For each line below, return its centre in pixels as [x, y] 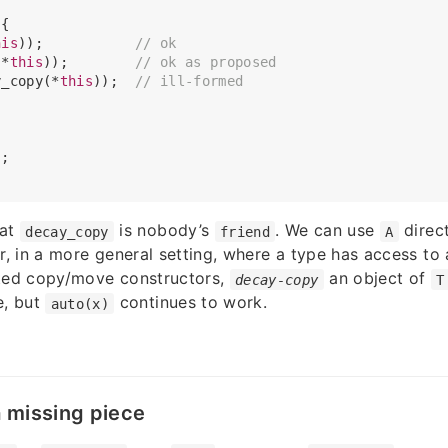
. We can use [327, 230]
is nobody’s [164, 230]
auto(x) [80, 303]
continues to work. [191, 302]
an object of [377, 278]
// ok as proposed [205, 62]
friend [245, 231]
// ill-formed [189, 81]
